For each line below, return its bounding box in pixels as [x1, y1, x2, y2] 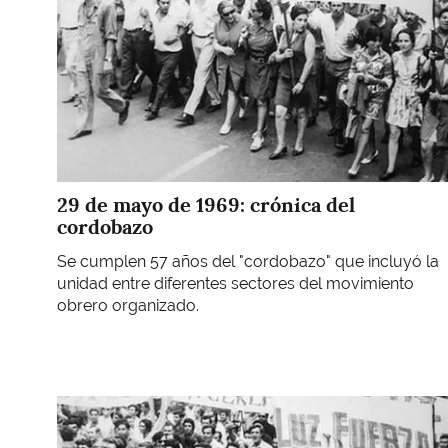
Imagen [56, 396, 112, 416]
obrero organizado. [57, 295, 203, 315]
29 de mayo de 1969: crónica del [57, 192, 355, 219]
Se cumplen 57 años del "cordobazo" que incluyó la [57, 251, 439, 271]
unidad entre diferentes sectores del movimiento [57, 273, 414, 293]
